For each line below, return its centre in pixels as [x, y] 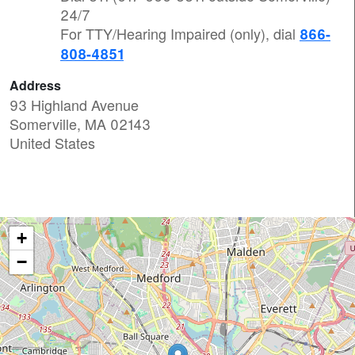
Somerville [43, 124]
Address [35, 86]
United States [52, 143]
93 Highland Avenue [74, 105]
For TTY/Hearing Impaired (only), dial [180, 34]
